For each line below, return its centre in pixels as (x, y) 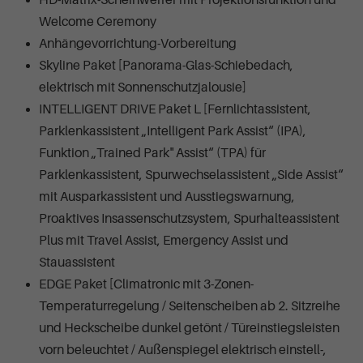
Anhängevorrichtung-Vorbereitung (138, 43)
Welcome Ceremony (98, 21)
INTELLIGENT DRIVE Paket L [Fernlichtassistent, (175, 109)
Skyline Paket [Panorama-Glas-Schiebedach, (166, 65)
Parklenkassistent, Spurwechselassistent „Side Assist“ (191, 175)
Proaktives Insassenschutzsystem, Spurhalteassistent (189, 218)
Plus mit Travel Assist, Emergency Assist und (164, 240)
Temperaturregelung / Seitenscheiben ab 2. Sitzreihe (190, 306)
